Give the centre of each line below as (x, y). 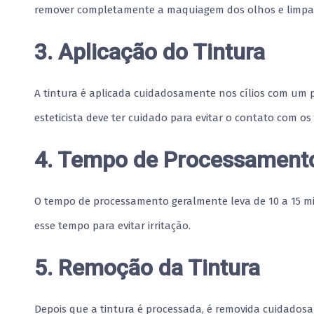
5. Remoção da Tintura (147, 267)
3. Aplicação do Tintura (150, 52)
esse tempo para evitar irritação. (112, 225)
